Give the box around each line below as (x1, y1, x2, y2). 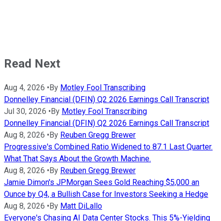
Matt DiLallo (60, 201, 102, 211)
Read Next (4, 56, 60, 71)
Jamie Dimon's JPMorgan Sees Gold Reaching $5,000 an (4, 178, 199, 187)
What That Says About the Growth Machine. (4, 154, 151, 164)
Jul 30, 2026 (4, 107, 46, 116)
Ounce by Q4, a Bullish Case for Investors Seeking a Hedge (4, 189, 208, 199)
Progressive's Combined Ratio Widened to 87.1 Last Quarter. (4, 142, 213, 152)
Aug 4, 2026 (4, 83, 45, 93)
